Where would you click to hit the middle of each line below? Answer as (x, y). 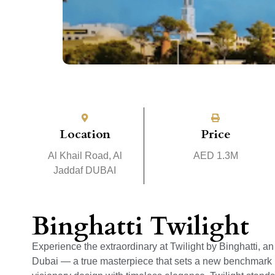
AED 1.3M (215, 155)
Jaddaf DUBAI (85, 170)
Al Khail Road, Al (85, 155)
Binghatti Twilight (141, 227)
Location (85, 134)
